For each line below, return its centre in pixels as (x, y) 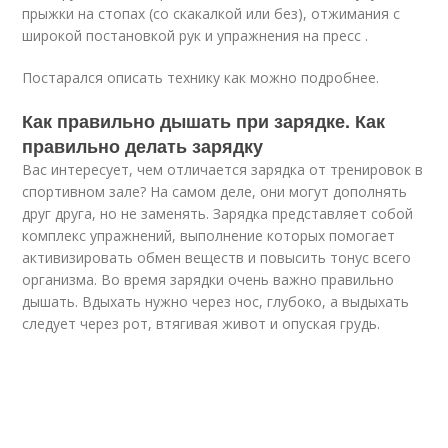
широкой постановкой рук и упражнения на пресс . (195, 35)
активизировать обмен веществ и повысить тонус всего (217, 257)
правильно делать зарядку (143, 146)
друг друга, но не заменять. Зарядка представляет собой (218, 213)
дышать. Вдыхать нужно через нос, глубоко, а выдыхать (216, 301)
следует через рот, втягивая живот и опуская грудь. (201, 323)
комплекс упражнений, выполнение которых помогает (209, 235)
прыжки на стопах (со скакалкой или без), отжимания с (211, 13)
